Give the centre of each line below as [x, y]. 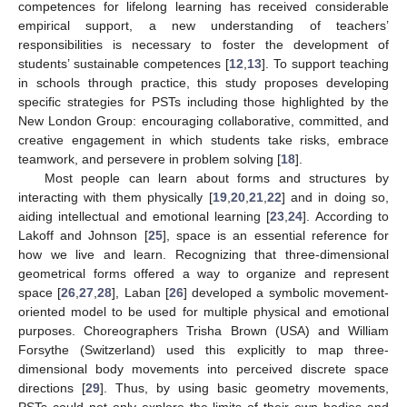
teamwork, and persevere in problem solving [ [149, 159]
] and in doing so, [335, 197]
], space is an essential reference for [276, 235]
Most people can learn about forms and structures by [216, 178]
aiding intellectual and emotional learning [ [144, 216]
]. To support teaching [325, 63]
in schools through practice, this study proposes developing [203, 82]
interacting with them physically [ [115, 197]
